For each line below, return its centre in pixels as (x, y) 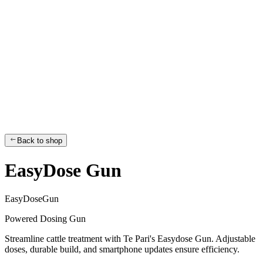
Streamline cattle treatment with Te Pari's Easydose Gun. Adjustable (130, 239)
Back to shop (40, 141)
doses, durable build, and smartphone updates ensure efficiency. (122, 249)
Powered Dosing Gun (45, 219)
